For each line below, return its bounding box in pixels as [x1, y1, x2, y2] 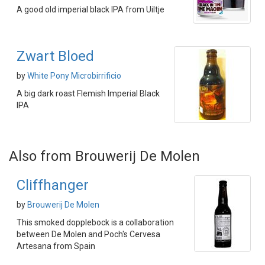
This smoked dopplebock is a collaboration [17, 218, 174, 227]
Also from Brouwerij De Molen [9, 148, 200, 164]
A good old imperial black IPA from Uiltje [17, 5, 164, 14]
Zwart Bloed [17, 48, 94, 64]
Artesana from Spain [17, 241, 95, 251]
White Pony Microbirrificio [27, 71, 121, 80]
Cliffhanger [17, 177, 89, 193]
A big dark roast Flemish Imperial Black [17, 89, 160, 98]
